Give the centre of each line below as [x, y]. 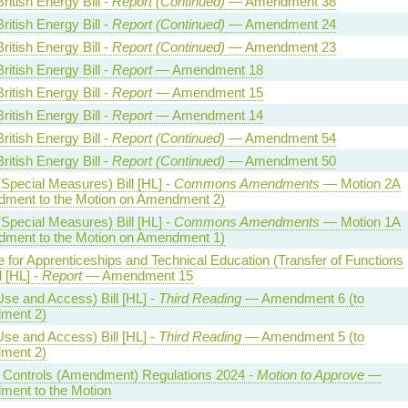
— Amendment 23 [280, 47]
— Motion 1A [360, 222]
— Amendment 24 [280, 24]
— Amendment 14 [207, 115]
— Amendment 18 [207, 70]
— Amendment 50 [280, 161]
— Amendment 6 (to [302, 298]
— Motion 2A [360, 184]
